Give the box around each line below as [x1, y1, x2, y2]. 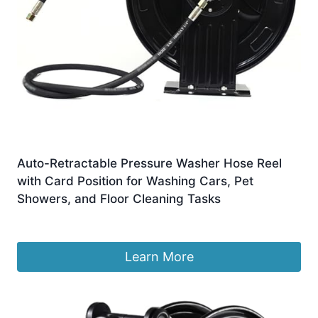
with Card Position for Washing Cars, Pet [17, 173, 253, 188]
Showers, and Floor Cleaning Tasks [17, 191, 221, 206]
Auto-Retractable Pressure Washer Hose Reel [17, 155, 282, 170]
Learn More [124, 249, 194, 265]
